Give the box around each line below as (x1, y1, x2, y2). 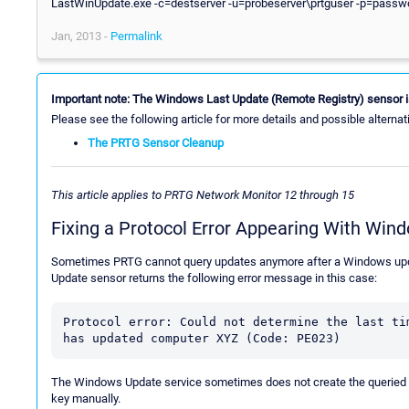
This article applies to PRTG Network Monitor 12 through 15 (51, 188, 354, 203)
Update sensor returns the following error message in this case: (51, 271, 377, 286)
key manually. (51, 392, 121, 406)
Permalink (110, 28, 163, 43)
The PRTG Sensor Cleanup (88, 135, 224, 150)
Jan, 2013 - (51, 28, 110, 43)
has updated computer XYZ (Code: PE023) (63, 331, 341, 346)
